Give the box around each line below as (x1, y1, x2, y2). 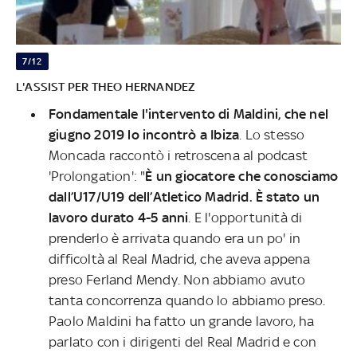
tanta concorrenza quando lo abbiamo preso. (49, 292, 326, 308)
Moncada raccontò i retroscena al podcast (49, 147, 308, 163)
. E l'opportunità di (188, 209, 303, 226)
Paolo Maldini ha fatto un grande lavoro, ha (49, 312, 315, 329)
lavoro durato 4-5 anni (49, 209, 189, 226)
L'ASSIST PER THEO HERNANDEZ (16, 79, 196, 93)
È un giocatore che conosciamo (145, 167, 339, 184)
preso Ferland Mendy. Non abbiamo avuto (49, 271, 306, 288)
